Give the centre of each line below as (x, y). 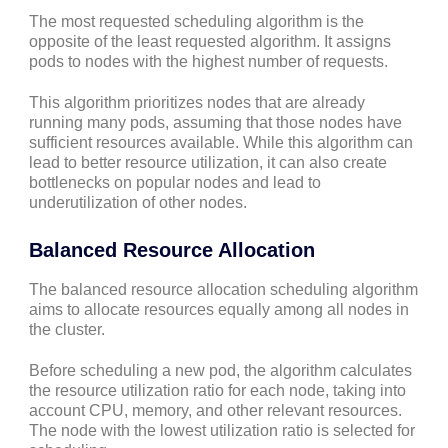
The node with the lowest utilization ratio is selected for (222, 431)
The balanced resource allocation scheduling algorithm (223, 289)
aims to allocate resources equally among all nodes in (219, 309)
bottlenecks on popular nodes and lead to (175, 183)
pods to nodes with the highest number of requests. (208, 62)
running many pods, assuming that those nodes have (215, 123)
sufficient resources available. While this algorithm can (221, 143)
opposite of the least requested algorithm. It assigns (210, 42)
